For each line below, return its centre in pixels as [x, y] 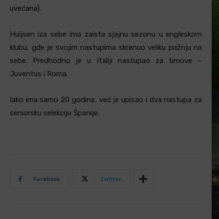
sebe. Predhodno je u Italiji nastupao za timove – [106, 61]
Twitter [111, 179]
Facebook [47, 179]
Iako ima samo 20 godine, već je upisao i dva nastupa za [106, 100]
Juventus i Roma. [39, 74]
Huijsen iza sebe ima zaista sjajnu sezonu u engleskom [106, 34]
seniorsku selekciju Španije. [55, 113]
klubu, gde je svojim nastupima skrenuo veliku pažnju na [106, 48]
